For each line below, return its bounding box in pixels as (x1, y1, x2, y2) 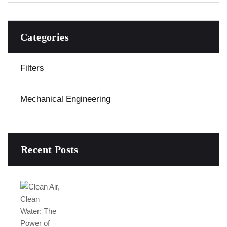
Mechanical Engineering (20, 94, 110, 104)
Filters (20, 63, 44, 73)
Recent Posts (21, 144, 79, 156)
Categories (20, 31, 69, 43)
